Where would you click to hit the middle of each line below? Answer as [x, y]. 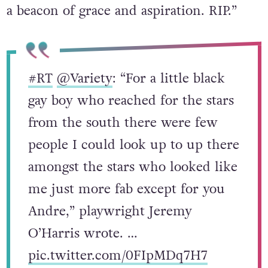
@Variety [84, 78]
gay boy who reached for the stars [131, 100]
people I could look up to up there [133, 145]
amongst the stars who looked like [133, 167]
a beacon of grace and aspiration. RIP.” [121, 11]
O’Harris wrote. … [83, 233]
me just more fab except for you [126, 189]
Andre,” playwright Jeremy [110, 211]
